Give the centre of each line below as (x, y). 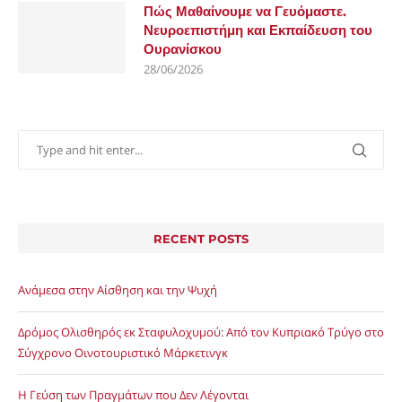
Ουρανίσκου (183, 49)
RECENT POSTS (201, 239)
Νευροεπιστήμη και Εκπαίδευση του (258, 31)
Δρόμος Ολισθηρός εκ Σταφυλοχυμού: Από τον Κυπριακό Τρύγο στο (201, 332)
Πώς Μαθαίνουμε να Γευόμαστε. (245, 12)
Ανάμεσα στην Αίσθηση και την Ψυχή (118, 290)
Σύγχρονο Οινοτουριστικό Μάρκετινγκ (123, 353)
